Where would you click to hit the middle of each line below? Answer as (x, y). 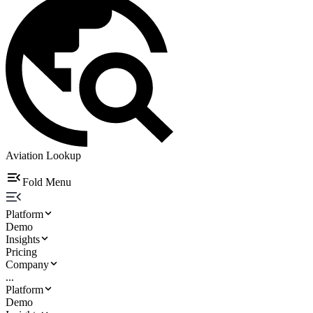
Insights (23, 239)
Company (27, 264)
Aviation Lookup (43, 155)
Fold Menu (47, 182)
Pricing (21, 252)
